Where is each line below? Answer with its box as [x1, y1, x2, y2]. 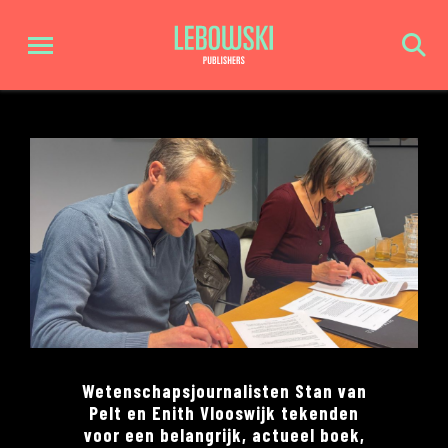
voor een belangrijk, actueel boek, [83, 423, 365, 446]
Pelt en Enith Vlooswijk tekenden [89, 401, 359, 424]
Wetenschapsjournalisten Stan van [81, 379, 367, 402]
